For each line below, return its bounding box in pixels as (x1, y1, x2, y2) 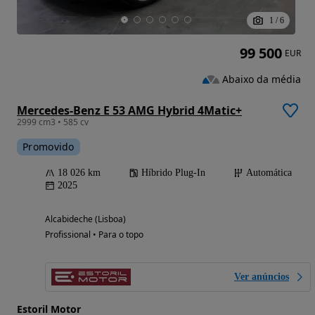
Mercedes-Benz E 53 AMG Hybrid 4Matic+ (17, 103, 242, 119)
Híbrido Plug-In (141, 167, 205, 179)
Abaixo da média (222, 72, 301, 86)
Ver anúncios (234, 271, 289, 283)
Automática (246, 167, 292, 179)
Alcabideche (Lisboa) (45, 213, 126, 226)
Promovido (22, 140, 75, 154)
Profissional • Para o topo (45, 229, 143, 241)
